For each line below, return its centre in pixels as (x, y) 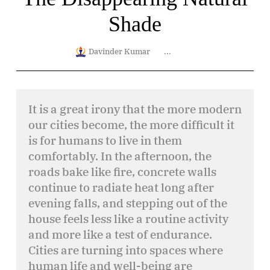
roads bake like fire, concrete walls (122, 172)
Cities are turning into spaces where (126, 250)
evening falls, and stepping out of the (128, 203)
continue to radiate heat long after (121, 187)
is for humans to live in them (105, 140)
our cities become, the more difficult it (131, 125)
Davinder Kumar (120, 52)
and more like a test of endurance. (120, 234)
